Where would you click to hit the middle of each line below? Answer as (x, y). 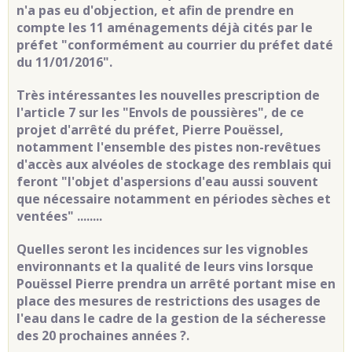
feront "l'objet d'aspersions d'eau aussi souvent (167, 182)
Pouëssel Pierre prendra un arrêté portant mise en (176, 284)
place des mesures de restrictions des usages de (169, 301)
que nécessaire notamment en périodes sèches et (174, 199)
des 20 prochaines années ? (101, 336)
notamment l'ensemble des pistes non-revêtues (169, 147)
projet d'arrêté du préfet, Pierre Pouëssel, (150, 130)
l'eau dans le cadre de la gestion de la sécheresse (171, 319)
